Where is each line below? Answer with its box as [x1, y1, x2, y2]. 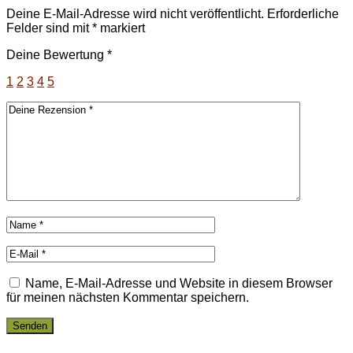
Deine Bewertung [6, 48, 107, 62]
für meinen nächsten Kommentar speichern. [6, 291, 249, 305]
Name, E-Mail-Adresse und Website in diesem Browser [25, 277, 333, 291]
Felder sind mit [6, 21, 92, 35]
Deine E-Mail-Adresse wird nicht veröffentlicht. [6, 7, 264, 21]
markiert [97, 21, 145, 35]
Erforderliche [267, 7, 339, 21]
